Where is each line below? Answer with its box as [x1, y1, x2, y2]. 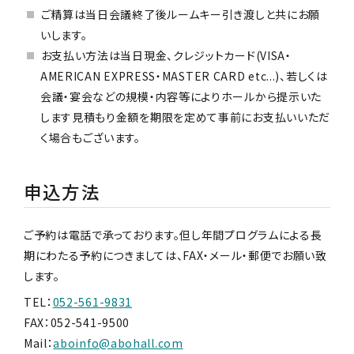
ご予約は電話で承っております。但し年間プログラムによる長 [23, 226, 322, 243]
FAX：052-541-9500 [23, 314, 130, 330]
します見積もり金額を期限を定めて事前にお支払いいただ [40, 108, 331, 125]
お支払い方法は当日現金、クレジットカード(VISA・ [40, 47, 292, 63]
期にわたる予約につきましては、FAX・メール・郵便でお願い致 [23, 247, 327, 263]
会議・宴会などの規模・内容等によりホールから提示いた [40, 88, 322, 104]
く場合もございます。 [40, 129, 141, 145]
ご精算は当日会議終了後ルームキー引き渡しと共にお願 [40, 6, 321, 22]
